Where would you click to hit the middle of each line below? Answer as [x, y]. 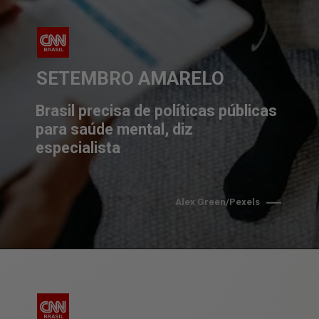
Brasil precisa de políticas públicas [157, 110]
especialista [78, 147]
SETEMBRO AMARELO [131, 78]
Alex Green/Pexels [218, 202]
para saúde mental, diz [115, 129]
